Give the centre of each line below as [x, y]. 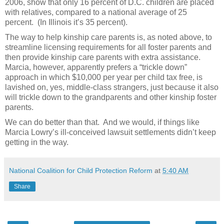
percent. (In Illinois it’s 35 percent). [66, 22]
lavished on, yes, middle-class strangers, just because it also [112, 87]
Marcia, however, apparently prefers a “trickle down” [96, 67]
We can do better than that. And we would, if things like [102, 122]
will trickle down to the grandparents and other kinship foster [111, 97]
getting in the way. [37, 142]
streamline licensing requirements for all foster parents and [108, 47]
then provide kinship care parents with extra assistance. [104, 57]
